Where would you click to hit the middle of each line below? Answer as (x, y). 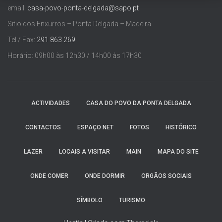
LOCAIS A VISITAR (84, 152)
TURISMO (132, 200)
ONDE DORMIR (105, 176)
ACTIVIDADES (50, 103)
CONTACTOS (43, 127)
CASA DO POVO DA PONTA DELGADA (139, 103)
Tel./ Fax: (22, 40)
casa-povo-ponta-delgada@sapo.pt (83, 8)
